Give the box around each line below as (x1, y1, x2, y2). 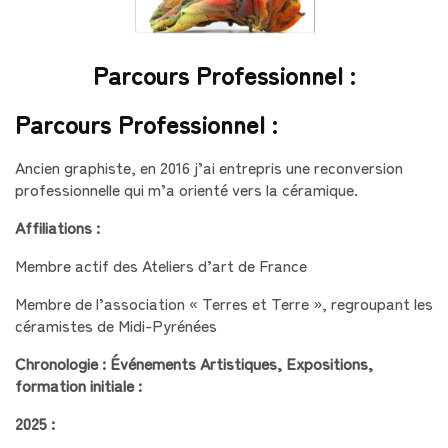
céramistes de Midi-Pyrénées (15, 312, 221, 337)
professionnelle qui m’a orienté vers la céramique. (15, 176, 362, 201)
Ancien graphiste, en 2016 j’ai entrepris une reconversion (15, 154, 403, 179)
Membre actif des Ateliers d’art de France (15, 252, 307, 277)
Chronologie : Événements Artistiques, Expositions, (15, 350, 373, 375)
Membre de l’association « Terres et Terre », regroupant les (15, 290, 433, 315)
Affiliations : (15, 214, 100, 239)
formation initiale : (15, 372, 142, 397)
